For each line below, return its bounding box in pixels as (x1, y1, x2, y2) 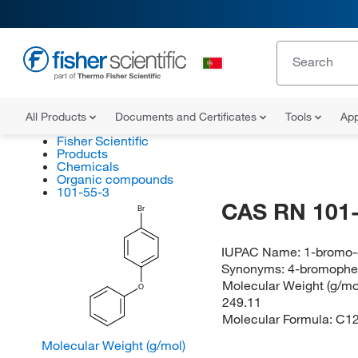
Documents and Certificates (115, 109, 260, 124)
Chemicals (56, 158, 119, 174)
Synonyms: (221, 261, 288, 276)
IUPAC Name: (221, 244, 304, 260)
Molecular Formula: (221, 311, 336, 327)
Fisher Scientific (56, 133, 149, 149)
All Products (26, 109, 89, 124)
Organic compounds (56, 171, 173, 187)
